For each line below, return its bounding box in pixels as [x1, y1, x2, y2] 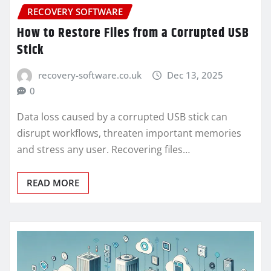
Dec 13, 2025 [167, 69, 224, 82]
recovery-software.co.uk [38, 69, 142, 82]
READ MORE [27, 176, 79, 189]
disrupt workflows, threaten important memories [17, 126, 241, 140]
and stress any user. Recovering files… [17, 142, 190, 156]
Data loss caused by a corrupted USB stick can [17, 109, 227, 123]
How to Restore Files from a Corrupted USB [17, 23, 249, 44]
